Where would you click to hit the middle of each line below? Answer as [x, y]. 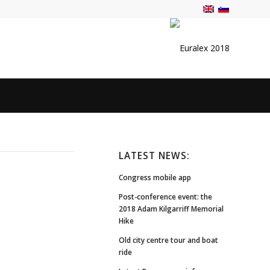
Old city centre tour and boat [169, 240]
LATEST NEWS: [155, 156]
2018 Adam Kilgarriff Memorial [171, 209]
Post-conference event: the [166, 197]
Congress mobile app [155, 177]
